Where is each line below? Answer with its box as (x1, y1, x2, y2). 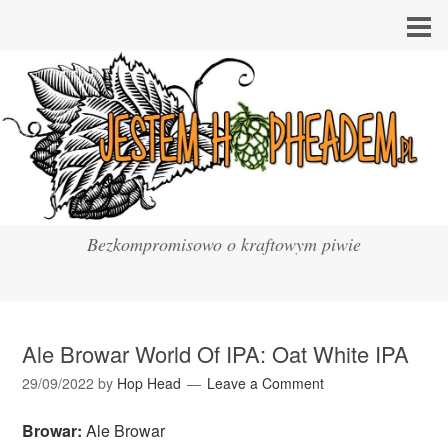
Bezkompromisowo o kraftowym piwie (87, 232, 361, 257)
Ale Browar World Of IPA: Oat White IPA (22, 338, 410, 370)
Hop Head (117, 373, 182, 394)
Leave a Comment (207, 373, 325, 394)
